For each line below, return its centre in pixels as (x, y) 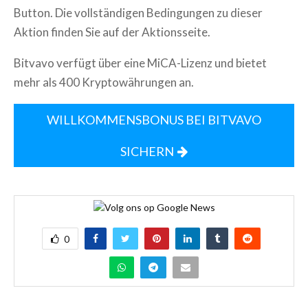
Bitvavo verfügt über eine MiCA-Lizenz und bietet (140, 63)
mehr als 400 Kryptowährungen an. (104, 82)
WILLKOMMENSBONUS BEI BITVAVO (154, 120)
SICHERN (147, 151)
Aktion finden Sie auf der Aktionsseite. (112, 32)
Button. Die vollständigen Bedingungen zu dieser (138, 13)
